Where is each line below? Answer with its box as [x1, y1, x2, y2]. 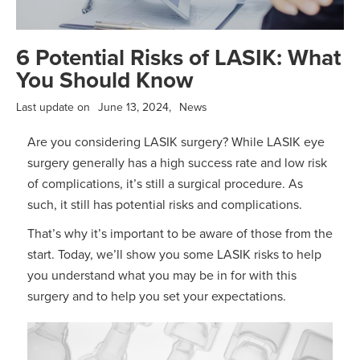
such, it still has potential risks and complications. [27, 195, 302, 214]
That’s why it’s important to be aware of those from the [27, 224, 333, 243]
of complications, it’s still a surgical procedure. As [27, 174, 303, 193]
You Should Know [16, 63, 194, 96]
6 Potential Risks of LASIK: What [16, 41, 341, 74]
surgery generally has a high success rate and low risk [27, 153, 327, 172]
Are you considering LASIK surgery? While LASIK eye [27, 133, 325, 151]
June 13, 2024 [98, 99, 169, 116]
